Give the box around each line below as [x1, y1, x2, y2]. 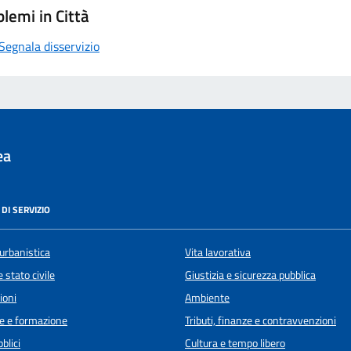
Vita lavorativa [185, 243, 251, 261]
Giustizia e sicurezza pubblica [185, 266, 316, 284]
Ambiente [185, 288, 230, 306]
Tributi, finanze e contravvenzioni [185, 311, 336, 329]
